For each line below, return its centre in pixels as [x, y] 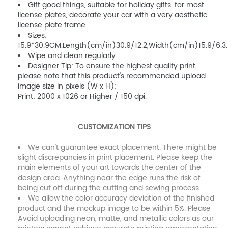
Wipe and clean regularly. [73, 56]
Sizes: [37, 35]
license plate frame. [52, 25]
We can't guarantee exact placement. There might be [122, 147]
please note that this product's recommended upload [112, 76]
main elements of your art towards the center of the [109, 168]
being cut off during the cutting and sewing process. [109, 188]
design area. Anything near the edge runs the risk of [109, 178]
